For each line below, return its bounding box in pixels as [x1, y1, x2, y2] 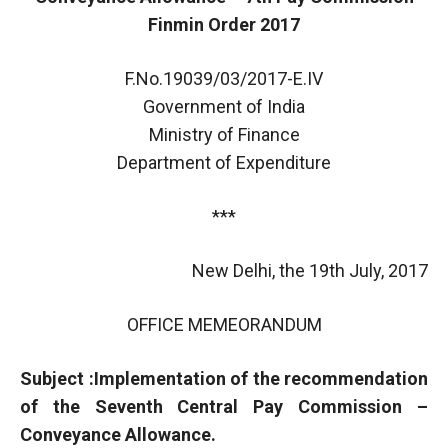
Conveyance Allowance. [20, 423, 216, 445]
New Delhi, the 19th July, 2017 [192, 259, 428, 281]
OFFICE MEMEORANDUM [126, 313, 322, 335]
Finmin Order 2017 [148, 13, 300, 35]
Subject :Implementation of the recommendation [20, 367, 428, 389]
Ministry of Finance [148, 123, 300, 145]
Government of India [143, 95, 305, 117]
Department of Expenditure [117, 151, 331, 173]
